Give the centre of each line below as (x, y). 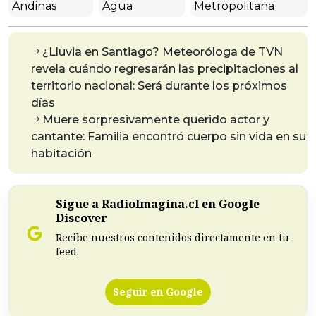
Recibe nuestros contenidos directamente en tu (172, 238)
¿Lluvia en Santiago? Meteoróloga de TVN (163, 52)
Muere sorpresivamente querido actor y (156, 120)
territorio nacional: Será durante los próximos (159, 86)
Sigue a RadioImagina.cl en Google (158, 204)
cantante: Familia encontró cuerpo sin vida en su (169, 137)
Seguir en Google (158, 292)
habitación (61, 154)
